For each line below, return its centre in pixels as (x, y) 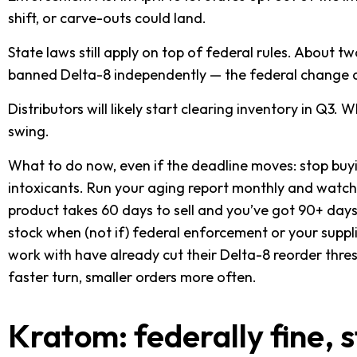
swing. (29, 131)
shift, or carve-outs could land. (107, 18)
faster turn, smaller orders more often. (132, 277)
